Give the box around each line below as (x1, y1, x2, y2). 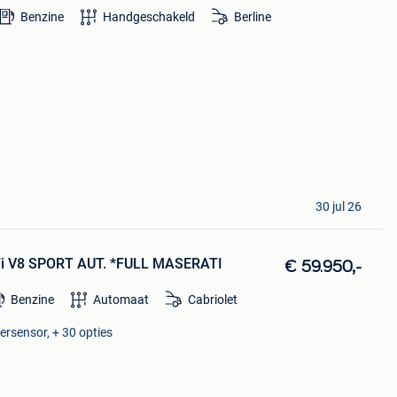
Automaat (93, 292, 150, 307)
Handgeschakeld (103, 9, 196, 24)
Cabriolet (188, 292, 238, 307)
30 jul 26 (315, 199, 362, 214)
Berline (234, 9, 272, 24)
